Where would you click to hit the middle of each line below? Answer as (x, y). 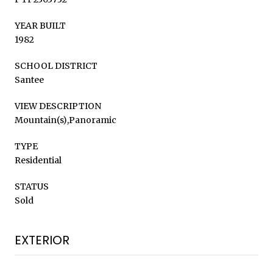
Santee (29, 80)
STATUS (32, 186)
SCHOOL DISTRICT (56, 66)
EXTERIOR (42, 240)
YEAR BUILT (40, 25)
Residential (38, 160)
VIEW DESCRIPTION (58, 106)
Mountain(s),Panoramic (66, 120)
